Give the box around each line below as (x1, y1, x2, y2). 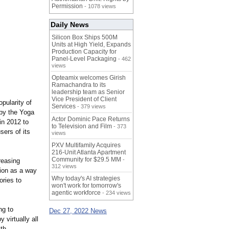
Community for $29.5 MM (52, 156, 121, 164)
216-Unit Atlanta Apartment (52, 149, 126, 156)
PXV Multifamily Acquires (52, 142, 121, 149)
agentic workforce (52, 189, 101, 197)
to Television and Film (52, 123, 112, 130)
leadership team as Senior (52, 88, 125, 96)
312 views (52, 163, 77, 170)
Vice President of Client (52, 96, 117, 103)
